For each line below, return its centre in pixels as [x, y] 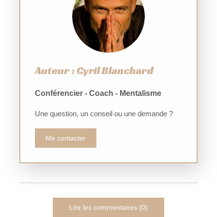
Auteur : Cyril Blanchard [94, 70]
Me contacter [66, 138]
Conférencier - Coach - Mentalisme [99, 93]
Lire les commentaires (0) [108, 207]
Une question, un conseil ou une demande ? [104, 113]
